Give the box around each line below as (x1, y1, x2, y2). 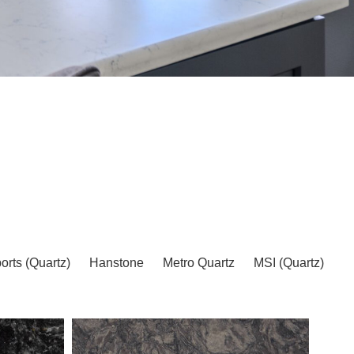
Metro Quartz (162, 256, 235, 270)
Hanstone (88, 256, 144, 270)
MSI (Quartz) (253, 256, 324, 270)
